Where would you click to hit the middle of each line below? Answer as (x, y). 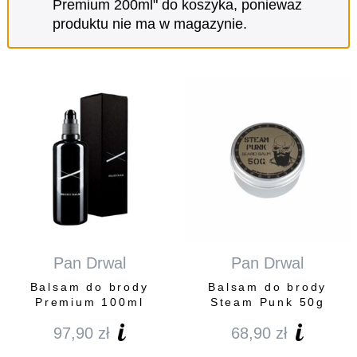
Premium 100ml (89, 302)
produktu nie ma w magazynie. (149, 24)
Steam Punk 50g (267, 302)
